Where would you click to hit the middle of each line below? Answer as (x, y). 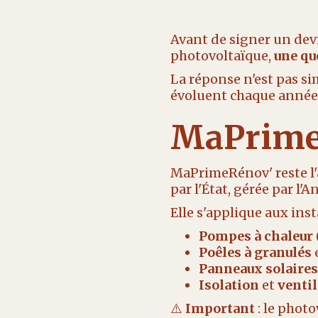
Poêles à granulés (255, 252)
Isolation (229, 285)
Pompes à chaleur (256, 236)
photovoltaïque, (222, 56)
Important (220, 308)
